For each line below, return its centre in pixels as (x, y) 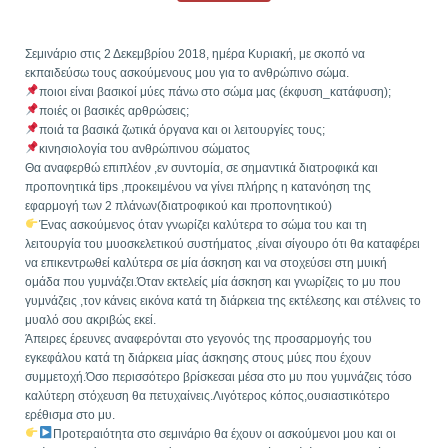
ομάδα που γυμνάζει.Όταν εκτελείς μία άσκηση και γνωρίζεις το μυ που (212, 281)
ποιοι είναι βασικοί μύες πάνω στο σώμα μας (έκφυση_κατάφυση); (214, 91)
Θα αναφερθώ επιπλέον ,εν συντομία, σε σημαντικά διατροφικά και (201, 167)
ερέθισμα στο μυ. (69, 414)
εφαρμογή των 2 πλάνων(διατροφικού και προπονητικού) (178, 205)
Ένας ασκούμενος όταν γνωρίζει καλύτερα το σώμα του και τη (202, 224)
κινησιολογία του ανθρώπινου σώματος (144, 148)
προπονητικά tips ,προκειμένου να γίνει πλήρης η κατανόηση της (197, 186)
